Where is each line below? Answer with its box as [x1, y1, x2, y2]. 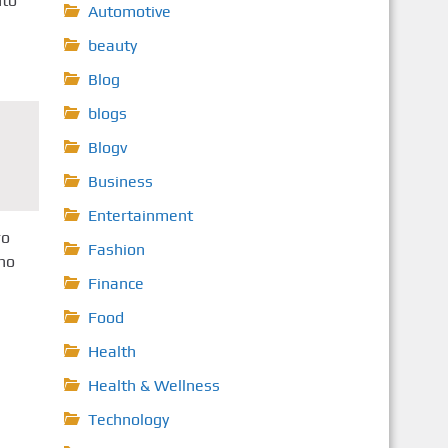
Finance [87, 274, 144, 293]
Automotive [87, 2, 171, 21]
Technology [87, 410, 169, 429]
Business [87, 172, 153, 191]
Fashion [87, 240, 145, 259]
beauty [87, 36, 137, 55]
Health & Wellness [87, 376, 220, 395]
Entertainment [87, 206, 193, 225]
